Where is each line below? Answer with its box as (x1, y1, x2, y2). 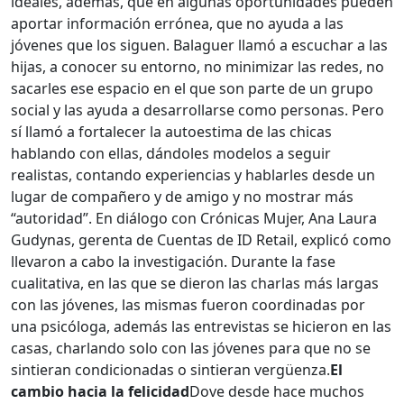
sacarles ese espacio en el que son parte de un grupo (11, 78, 373, 99)
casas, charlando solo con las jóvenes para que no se (11, 338, 371, 359)
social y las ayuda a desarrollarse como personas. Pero (11, 100, 384, 121)
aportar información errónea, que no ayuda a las (11, 14, 344, 34)
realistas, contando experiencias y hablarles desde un (11, 165, 375, 186)
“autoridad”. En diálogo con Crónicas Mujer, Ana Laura (11, 208, 377, 229)
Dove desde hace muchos (189, 381, 364, 402)
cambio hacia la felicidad (11, 381, 189, 402)
